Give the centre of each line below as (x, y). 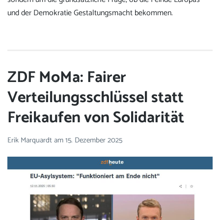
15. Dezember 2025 (94, 140)
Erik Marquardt (31, 140)
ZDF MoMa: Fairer (67, 77)
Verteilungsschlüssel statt (96, 97)
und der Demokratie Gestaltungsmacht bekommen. (90, 13)
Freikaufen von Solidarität (96, 118)
